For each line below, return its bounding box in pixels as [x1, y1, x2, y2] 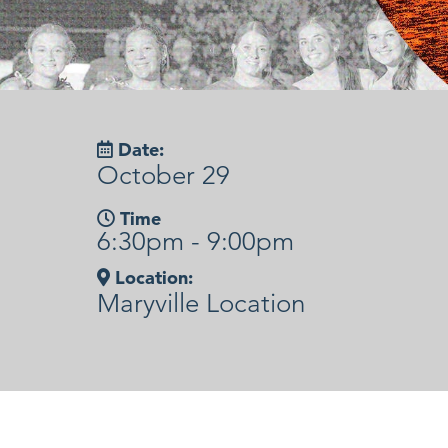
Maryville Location [96, 287, 305, 319]
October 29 [96, 159, 230, 191]
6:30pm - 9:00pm [96, 225, 294, 257]
